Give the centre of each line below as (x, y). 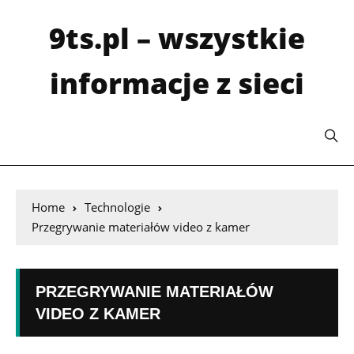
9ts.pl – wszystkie (177, 38)
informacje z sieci (177, 83)
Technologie (117, 207)
